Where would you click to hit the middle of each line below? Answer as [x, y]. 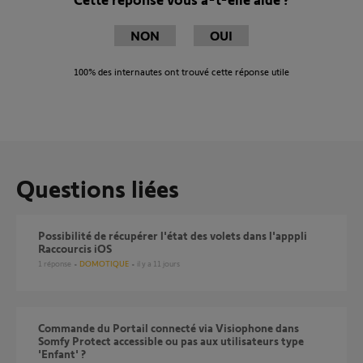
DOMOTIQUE [104, 263]
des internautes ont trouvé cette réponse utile [192, 71]
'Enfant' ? [62, 354]
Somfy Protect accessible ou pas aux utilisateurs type [171, 341]
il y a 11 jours [158, 263]
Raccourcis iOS [75, 248]
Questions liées [98, 188]
